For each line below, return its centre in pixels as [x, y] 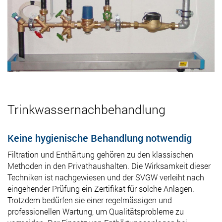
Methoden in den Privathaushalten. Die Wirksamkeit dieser [109, 166]
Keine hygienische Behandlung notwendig [100, 138]
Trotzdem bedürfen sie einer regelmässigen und [90, 200]
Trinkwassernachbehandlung [86, 109]
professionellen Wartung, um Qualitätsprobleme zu [96, 211]
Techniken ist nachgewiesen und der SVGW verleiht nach [106, 177]
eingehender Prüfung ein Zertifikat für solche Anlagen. [101, 188]
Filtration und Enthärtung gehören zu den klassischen [100, 154]
